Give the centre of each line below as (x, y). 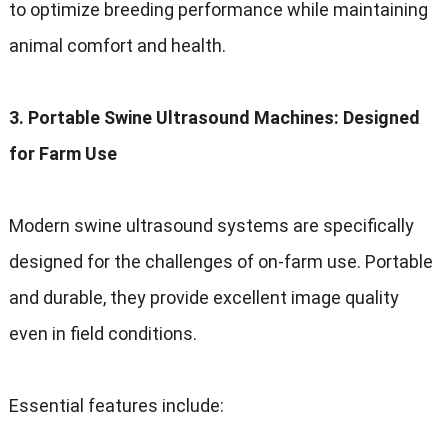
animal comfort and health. (117, 46)
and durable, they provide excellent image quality (203, 298)
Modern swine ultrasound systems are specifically (211, 226)
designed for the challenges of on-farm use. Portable (220, 262)
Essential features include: (116, 406)
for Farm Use (62, 154)
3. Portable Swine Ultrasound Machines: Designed (214, 118)
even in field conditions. (102, 334)
